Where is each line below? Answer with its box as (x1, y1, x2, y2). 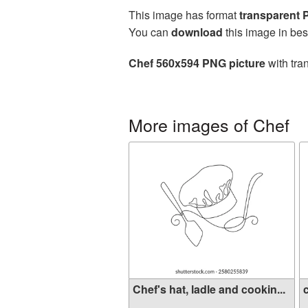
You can (129, 24, 171, 40)
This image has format (129, 7, 239, 23)
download (171, 24, 223, 40)
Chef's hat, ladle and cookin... (133, 281, 285, 297)
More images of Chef (129, 112, 289, 137)
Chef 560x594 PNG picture (129, 55, 265, 71)
